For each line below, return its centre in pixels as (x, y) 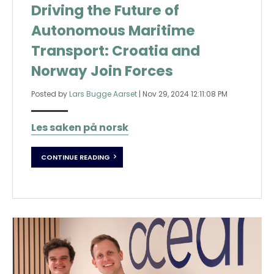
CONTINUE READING (76, 157)
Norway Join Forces (102, 71)
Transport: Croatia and (116, 50)
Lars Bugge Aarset (103, 94)
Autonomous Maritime (113, 30)
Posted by (50, 94)
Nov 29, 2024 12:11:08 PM (185, 94)
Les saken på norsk (80, 127)
